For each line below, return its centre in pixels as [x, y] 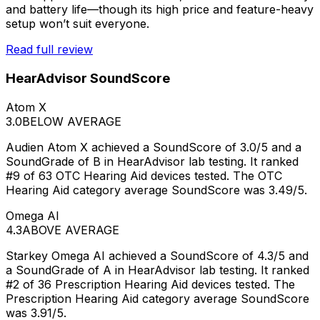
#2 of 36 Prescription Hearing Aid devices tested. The [150, 284]
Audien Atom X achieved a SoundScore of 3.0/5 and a [154, 147]
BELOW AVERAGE [72, 121]
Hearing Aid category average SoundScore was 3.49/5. [156, 190]
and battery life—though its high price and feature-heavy [160, 10]
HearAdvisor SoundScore [88, 79]
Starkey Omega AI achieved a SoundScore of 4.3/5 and [157, 255]
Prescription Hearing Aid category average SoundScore [157, 298]
